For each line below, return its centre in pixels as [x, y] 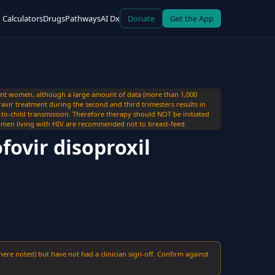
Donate [141, 18]
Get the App [192, 18]
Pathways [83, 18]
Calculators [23, 18]
